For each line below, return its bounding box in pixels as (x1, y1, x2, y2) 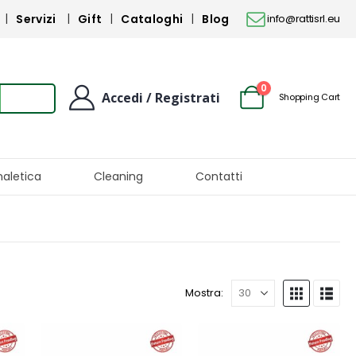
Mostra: (185, 285, 223, 301)
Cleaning (94, 168, 143, 184)
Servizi (16, 11, 56, 27)
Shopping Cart (278, 91, 340, 103)
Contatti (195, 168, 242, 184)
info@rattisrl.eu (267, 11, 340, 26)
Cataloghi (121, 11, 184, 27)
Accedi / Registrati (101, 88, 220, 106)
